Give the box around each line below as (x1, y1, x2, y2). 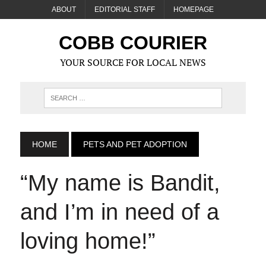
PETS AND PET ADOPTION (83, 140, 187, 149)
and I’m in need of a (20, 199, 219, 224)
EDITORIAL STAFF (94, 5, 156, 14)
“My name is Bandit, (20, 170, 220, 195)
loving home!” (20, 229, 156, 254)
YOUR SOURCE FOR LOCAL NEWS (59, 56, 206, 69)
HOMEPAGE (173, 5, 214, 14)
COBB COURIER (58, 32, 207, 53)
